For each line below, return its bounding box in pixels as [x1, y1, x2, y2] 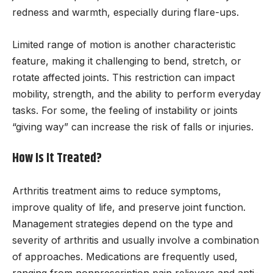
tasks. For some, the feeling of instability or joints [12, 104, 238, 116]
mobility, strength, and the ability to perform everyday [12, 87, 261, 100]
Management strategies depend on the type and [12, 217, 233, 230]
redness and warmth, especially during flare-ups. [12, 6, 239, 19]
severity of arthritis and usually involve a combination [12, 233, 259, 246]
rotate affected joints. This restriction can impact [12, 71, 235, 83]
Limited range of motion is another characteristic [12, 38, 236, 51]
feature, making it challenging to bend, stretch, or [12, 54, 241, 67]
